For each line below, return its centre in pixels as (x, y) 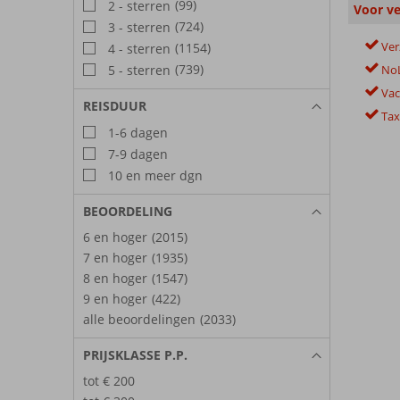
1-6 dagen (136, 132)
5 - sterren (137, 70)
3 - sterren (137, 27)
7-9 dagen (136, 154)
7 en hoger (115, 257)
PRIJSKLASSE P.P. (135, 354)
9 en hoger (115, 298)
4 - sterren (137, 48)
